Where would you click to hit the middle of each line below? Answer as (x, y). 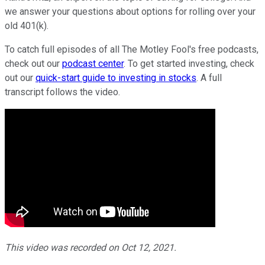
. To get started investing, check (189, 63)
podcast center (93, 63)
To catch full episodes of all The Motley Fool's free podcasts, (132, 49)
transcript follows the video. (62, 92)
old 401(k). (27, 25)
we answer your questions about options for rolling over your (130, 11)
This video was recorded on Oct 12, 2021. (91, 247)
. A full (209, 77)
